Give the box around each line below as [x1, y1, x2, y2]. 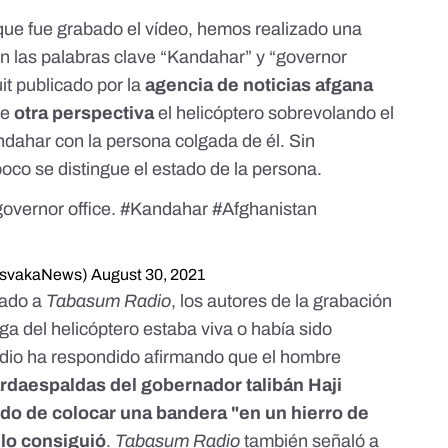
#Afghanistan [212, 199, 318, 220]
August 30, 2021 [91, 266, 206, 284]
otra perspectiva [14, 103, 159, 124]
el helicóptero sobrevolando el [158, 103, 395, 124]
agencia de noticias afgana [145, 75, 374, 96]
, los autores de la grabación [171, 291, 393, 312]
